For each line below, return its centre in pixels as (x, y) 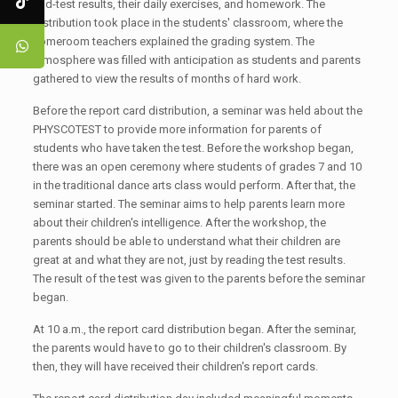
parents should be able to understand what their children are (186, 241)
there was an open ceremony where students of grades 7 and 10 (197, 167)
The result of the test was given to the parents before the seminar (199, 279)
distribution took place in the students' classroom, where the (187, 23)
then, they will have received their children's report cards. (176, 366)
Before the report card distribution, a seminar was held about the (197, 111)
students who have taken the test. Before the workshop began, (193, 148)
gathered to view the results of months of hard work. (168, 79)
